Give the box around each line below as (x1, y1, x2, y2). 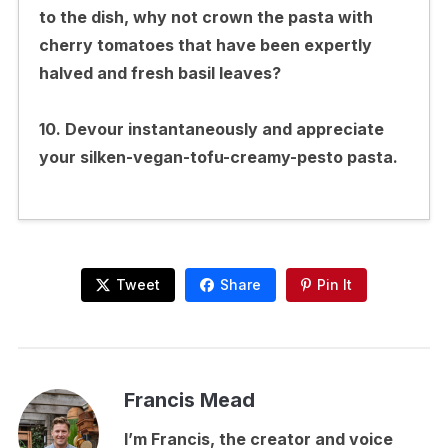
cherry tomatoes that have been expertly (38, 34, 372, 55)
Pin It (317, 275, 352, 293)
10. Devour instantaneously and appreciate (38, 118, 384, 139)
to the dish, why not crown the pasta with (38, 6, 373, 27)
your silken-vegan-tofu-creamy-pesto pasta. (38, 146, 398, 167)
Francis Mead (123, 387, 255, 412)
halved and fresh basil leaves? (38, 62, 281, 83)
